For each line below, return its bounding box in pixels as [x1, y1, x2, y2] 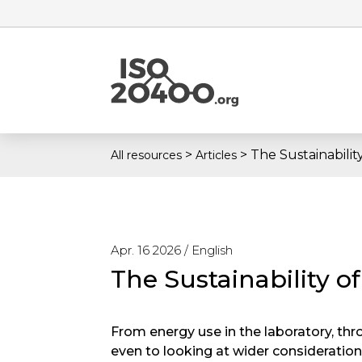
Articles [196, 148, 237, 162]
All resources [111, 148, 182, 162]
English [192, 242, 233, 258]
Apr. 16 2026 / [111, 242, 192, 258]
